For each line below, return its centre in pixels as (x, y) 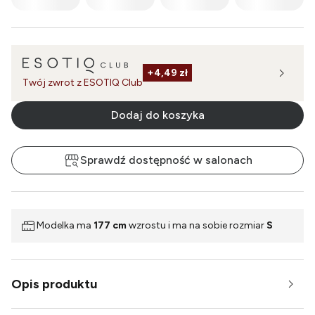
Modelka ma (65, 226)
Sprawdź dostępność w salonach (166, 160)
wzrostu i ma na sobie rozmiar (197, 226)
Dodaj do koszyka (157, 115)
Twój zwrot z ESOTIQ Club (83, 82)
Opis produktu (54, 284)
